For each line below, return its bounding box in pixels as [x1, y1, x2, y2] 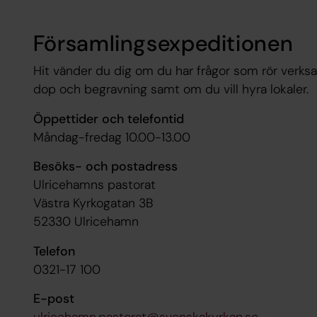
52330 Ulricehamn [33, 213, 139, 231]
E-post [33, 290, 74, 308]
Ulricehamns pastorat [33, 176, 156, 194]
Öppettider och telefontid [33, 110, 184, 127]
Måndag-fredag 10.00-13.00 [33, 128, 190, 146]
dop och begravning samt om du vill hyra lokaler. [33, 81, 309, 98]
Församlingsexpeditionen [33, 29, 294, 59]
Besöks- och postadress [33, 158, 178, 175]
